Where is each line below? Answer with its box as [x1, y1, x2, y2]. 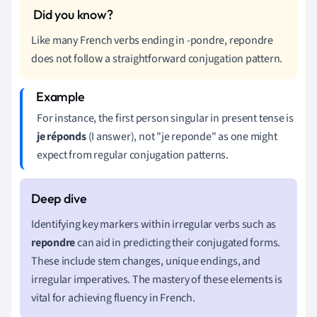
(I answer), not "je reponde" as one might [86, 128, 277, 144]
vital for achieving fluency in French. [31, 289, 195, 306]
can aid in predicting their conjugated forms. [75, 234, 281, 250]
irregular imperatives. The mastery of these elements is [31, 271, 282, 287]
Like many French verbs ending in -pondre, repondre [31, 32, 273, 48]
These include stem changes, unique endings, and [31, 253, 260, 269]
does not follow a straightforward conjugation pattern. [31, 50, 283, 67]
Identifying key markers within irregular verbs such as [31, 216, 277, 232]
